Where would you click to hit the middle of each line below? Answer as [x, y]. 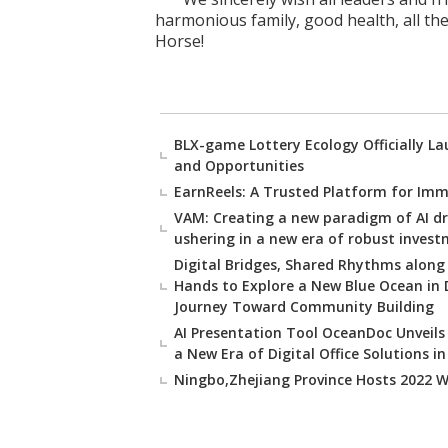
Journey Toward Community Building [304, 306]
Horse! [179, 41]
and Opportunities [239, 165]
